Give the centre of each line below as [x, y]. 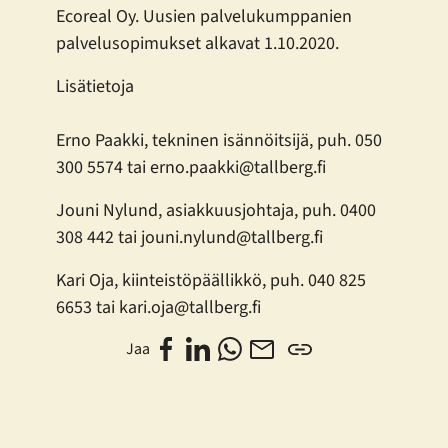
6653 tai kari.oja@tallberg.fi [158, 308]
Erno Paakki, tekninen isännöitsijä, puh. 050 [219, 141]
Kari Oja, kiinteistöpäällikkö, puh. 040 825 [211, 281]
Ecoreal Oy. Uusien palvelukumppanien [204, 17]
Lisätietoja [95, 87]
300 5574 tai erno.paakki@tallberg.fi [191, 168]
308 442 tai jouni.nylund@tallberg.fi [189, 238]
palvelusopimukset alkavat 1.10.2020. [197, 44]
